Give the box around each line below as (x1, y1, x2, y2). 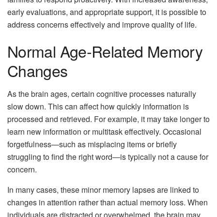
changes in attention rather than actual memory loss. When (7, 197, 208, 208)
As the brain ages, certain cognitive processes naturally (7, 88, 196, 100)
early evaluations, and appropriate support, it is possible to (7, 6, 206, 17)
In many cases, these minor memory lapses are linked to (7, 184, 199, 196)
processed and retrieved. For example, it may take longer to (7, 113, 210, 125)
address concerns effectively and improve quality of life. (7, 18, 197, 30)
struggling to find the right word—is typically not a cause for (7, 151, 208, 163)
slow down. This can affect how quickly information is (7, 101, 189, 112)
